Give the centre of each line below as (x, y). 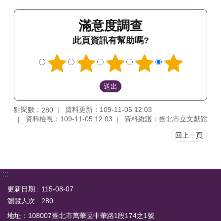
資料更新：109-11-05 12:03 (109, 109)
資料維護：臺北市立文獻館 (166, 119)
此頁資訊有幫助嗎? (110, 40)
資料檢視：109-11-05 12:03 (69, 119)
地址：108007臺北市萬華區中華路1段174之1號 (81, 216)
